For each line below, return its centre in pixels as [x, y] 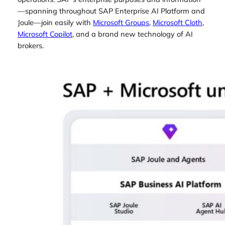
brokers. [30, 46]
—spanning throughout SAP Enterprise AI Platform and [111, 11]
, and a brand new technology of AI [132, 34]
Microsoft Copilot [45, 34]
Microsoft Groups [121, 23]
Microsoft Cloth [177, 23]
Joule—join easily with [55, 23]
